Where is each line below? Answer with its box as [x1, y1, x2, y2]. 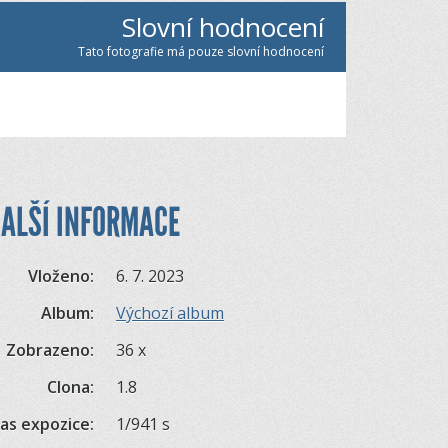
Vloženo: [28, 265, 95, 287]
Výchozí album [116, 302, 224, 324]
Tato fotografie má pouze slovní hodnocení [78, 43, 324, 60]
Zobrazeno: [6, 339, 95, 361]
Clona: [47, 376, 95, 398]
